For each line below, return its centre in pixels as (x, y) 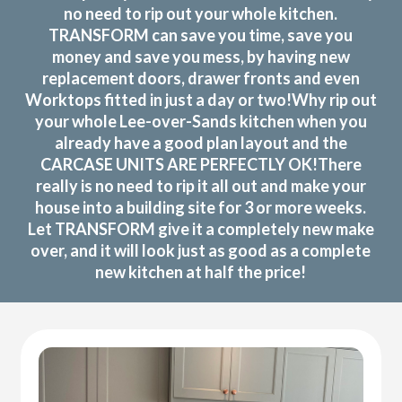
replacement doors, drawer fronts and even (201, 78)
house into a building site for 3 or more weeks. (201, 207)
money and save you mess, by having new (201, 56)
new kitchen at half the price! (201, 271)
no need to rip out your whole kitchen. (201, 13)
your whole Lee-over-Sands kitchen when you (201, 121)
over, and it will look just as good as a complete (201, 250)
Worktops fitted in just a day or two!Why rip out (201, 99)
